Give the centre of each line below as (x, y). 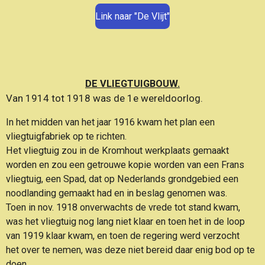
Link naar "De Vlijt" (132, 16)
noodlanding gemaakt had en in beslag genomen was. (117, 193)
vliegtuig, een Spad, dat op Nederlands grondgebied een (122, 179)
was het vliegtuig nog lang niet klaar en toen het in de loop (125, 221)
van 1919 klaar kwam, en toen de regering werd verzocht (123, 235)
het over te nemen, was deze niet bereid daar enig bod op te (130, 250)
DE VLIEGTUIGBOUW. (132, 83)
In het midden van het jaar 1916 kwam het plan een (110, 122)
